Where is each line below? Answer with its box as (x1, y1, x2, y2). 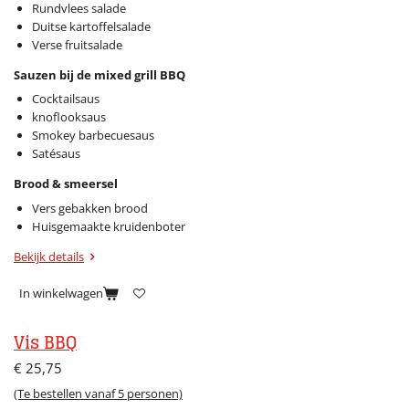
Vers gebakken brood (31, 199, 148, 216)
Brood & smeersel (14, 175, 118, 193)
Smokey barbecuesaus (31, 127, 154, 144)
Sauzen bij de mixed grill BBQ (14, 66, 185, 83)
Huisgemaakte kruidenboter (31, 217, 185, 235)
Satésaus (31, 145, 80, 163)
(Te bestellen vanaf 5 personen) (14, 385, 183, 403)
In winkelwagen (19, 284, 103, 301)
